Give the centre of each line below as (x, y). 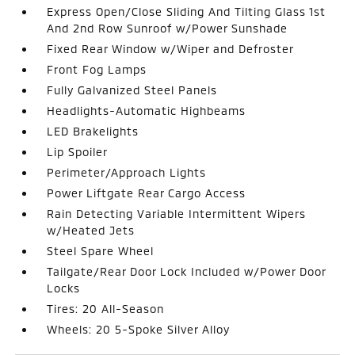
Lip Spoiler (78, 151)
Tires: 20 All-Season (106, 308)
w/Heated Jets (91, 230)
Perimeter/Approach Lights (127, 172)
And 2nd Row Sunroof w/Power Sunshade (168, 28)
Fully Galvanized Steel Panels (132, 90)
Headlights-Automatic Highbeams (147, 110)
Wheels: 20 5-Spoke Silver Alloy (139, 329)
